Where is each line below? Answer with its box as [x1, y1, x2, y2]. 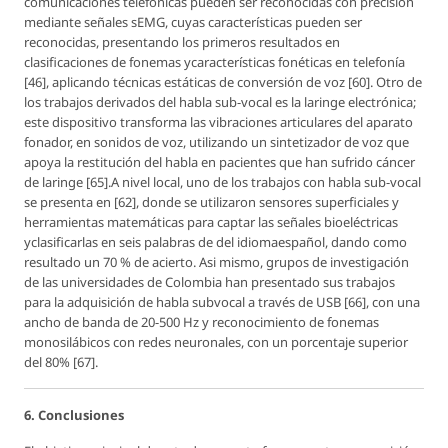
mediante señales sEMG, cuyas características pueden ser [24, 12, 362, 31]
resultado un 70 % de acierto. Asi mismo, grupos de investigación [24, 252, 409, 271]
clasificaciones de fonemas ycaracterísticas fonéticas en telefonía [24, 52, 405, 71]
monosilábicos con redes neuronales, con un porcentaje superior [24, 332, 408, 351]
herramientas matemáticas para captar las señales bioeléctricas [24, 212, 398, 231]
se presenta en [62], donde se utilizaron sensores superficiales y [24, 192, 399, 211]
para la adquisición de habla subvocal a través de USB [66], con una [24, 292, 420, 311]
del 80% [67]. [24, 352, 98, 371]
